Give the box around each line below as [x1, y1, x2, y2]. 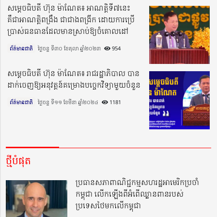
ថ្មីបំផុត [6, 154, 31, 168]
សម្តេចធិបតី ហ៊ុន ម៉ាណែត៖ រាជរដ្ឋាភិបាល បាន [7, 68, 139, 79]
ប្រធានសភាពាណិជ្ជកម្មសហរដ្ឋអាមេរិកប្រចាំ [76, 177, 200, 188]
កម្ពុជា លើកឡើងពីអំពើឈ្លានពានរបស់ [76, 188, 184, 200]
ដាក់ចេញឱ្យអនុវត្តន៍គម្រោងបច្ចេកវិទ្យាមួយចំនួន [7, 79, 140, 91]
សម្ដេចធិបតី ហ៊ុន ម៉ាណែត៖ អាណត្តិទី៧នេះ [7, 2, 130, 14]
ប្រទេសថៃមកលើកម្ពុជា [76, 200, 141, 211]
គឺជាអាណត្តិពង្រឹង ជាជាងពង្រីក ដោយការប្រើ [7, 14, 135, 25]
